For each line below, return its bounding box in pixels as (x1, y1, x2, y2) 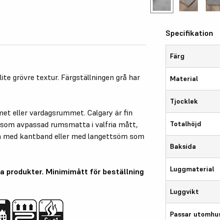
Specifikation (165, 27, 214, 38)
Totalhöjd (170, 119, 202, 128)
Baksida (170, 141, 196, 151)
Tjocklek (170, 96, 198, 106)
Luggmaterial (170, 164, 215, 173)
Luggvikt (170, 187, 199, 196)
